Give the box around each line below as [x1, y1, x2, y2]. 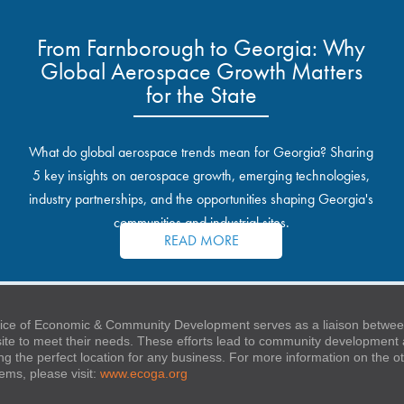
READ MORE [163, 231, 239, 250]
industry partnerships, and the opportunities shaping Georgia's [29, 189, 374, 208]
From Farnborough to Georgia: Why [37, 32, 366, 63]
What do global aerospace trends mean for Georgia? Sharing [29, 142, 374, 161]
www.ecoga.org [100, 366, 188, 381]
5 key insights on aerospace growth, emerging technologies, [32, 166, 371, 185]
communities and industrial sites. [113, 213, 289, 232]
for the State [145, 79, 257, 110]
